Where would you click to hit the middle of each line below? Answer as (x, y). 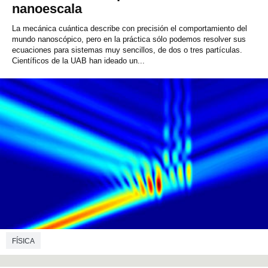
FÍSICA (23, 241)
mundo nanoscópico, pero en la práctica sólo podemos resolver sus (129, 39)
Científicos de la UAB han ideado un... (78, 61)
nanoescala (47, 9)
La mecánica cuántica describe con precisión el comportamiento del (130, 29)
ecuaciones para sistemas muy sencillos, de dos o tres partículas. (127, 50)
